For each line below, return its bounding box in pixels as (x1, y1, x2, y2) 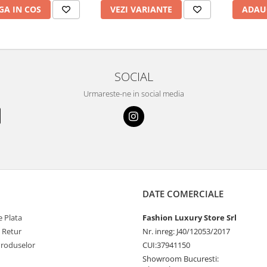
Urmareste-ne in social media (83, 88, 184, 99)
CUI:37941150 (142, 239, 190, 250)
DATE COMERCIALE (142, 187, 223, 200)
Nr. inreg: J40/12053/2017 (142, 225, 230, 237)
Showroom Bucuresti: (142, 253, 219, 264)
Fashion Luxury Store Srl (142, 212, 237, 223)
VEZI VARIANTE (110, 3, 172, 15)
